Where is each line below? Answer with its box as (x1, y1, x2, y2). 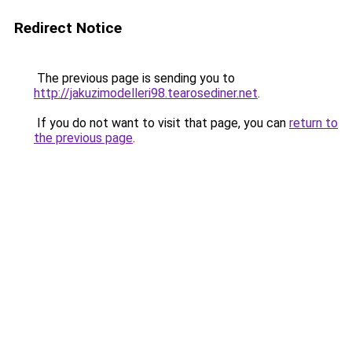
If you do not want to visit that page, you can (34, 115, 289, 130)
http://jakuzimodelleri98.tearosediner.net (34, 86, 258, 101)
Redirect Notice (14, 19, 122, 37)
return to (289, 115, 338, 130)
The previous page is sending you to (34, 71, 235, 86)
